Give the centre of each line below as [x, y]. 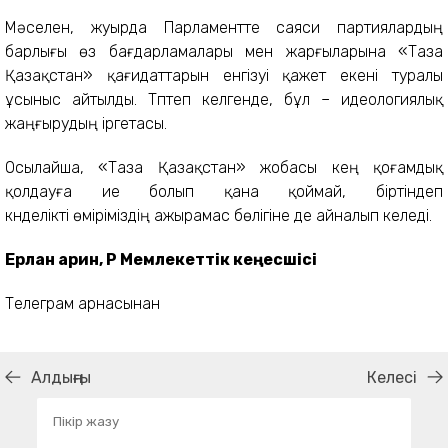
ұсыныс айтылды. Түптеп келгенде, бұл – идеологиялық [224, 99]
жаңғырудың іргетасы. [86, 123]
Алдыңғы [61, 377]
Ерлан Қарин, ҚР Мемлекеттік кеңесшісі [162, 259]
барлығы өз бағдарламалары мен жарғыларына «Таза [224, 51]
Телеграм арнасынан [82, 303]
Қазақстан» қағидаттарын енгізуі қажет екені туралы [224, 75]
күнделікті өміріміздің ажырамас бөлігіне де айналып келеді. [218, 215]
